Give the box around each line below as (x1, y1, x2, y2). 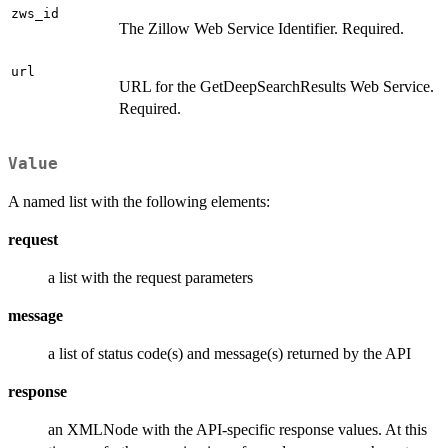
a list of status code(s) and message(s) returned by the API (48, 345, 411, 363)
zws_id (11, 5, 59, 21)
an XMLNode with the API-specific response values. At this (48, 421, 427, 439)
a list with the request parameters (48, 269, 253, 287)
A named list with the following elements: (8, 193, 270, 211)
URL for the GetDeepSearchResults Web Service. (119, 77, 434, 95)
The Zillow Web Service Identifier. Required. (119, 19, 404, 37)
